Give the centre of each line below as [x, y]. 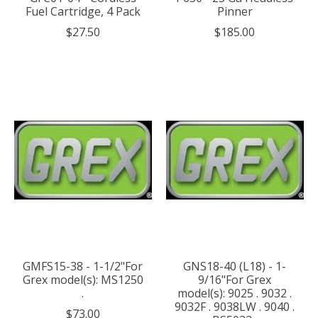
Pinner [235, 12]
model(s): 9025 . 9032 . [235, 294]
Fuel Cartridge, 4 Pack [83, 12]
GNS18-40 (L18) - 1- [235, 267]
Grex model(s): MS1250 [83, 280]
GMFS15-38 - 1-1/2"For [83, 267]
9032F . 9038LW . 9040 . [235, 307]
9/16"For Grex [235, 280]
